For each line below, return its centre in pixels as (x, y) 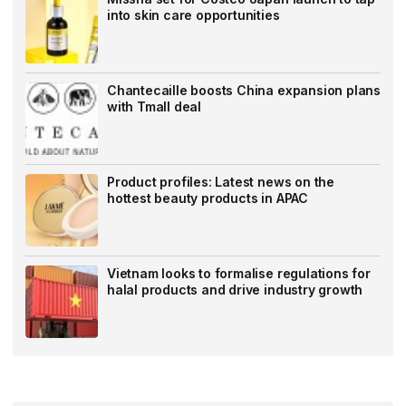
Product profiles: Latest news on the (221, 181)
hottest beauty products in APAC (208, 198)
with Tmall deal (155, 106)
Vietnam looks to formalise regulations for (239, 273)
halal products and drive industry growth (235, 289)
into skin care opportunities (193, 14)
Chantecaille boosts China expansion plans (244, 90)
